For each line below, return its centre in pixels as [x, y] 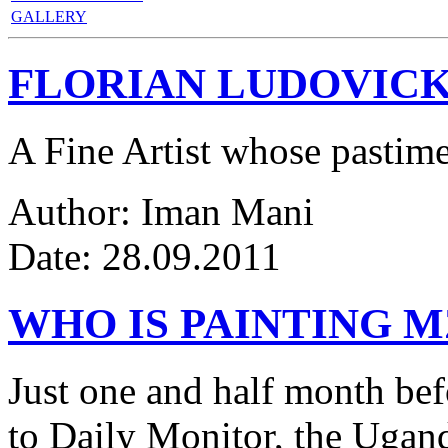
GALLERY [49, 16]
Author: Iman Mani [161, 211]
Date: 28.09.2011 [159, 256]
